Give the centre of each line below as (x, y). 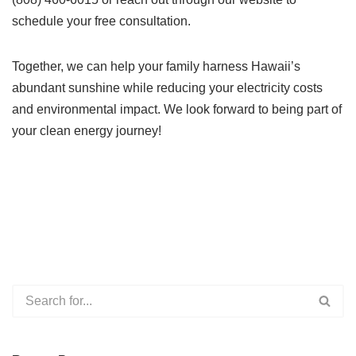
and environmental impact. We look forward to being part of (177, 109)
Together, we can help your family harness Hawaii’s (156, 66)
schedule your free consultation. (101, 21)
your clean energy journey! (87, 130)
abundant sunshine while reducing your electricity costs (167, 87)
